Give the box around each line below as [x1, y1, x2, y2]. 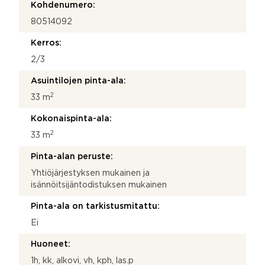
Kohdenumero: [31, 1, 95, 9]
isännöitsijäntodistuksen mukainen [31, 181, 167, 189]
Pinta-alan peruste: [31, 153, 113, 160]
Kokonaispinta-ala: [31, 115, 112, 122]
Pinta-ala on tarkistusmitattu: [31, 202, 160, 210]
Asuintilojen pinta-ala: [31, 77, 126, 85]
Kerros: [31, 39, 62, 47]
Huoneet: [31, 240, 70, 248]
